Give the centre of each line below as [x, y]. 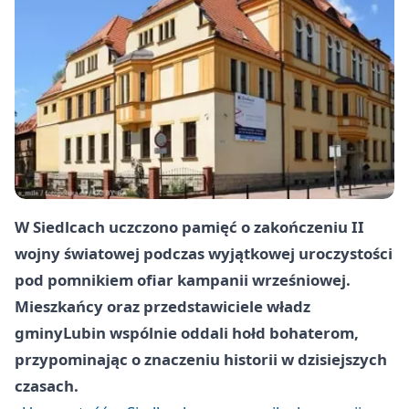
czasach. [47, 386]
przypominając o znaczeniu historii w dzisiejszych [201, 360]
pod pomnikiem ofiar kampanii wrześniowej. [183, 280]
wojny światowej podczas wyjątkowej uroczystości [204, 254]
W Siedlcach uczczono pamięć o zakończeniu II [189, 227]
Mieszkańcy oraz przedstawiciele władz [163, 307]
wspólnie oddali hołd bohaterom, [232, 333]
